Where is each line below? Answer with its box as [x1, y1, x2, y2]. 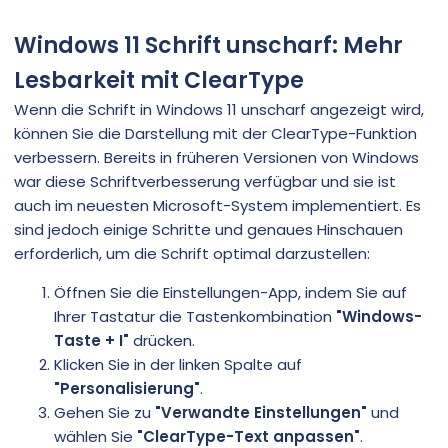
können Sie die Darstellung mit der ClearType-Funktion [14, 122, 417, 144]
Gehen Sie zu [54, 401, 155, 423]
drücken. [129, 329, 195, 351]
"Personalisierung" [54, 377, 200, 399]
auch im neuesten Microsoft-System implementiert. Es [14, 194, 421, 216]
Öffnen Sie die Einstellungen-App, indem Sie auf [54, 281, 407, 303]
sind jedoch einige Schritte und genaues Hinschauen [14, 218, 403, 240]
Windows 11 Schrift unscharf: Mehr [14, 29, 403, 61]
